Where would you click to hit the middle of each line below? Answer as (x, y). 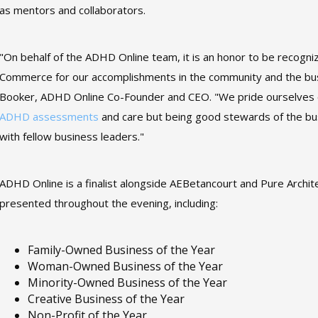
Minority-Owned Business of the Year (128, 283)
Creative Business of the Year (106, 299)
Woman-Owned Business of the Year (126, 266)
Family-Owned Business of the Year (122, 250)
